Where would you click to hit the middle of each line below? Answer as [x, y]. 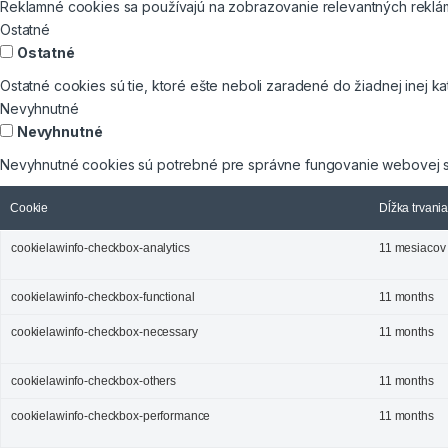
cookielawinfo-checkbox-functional [103, 297]
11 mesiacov [412, 248]
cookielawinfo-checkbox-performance [111, 416]
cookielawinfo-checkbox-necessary [104, 332]
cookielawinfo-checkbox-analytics [100, 248]
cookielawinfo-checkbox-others [93, 381]
